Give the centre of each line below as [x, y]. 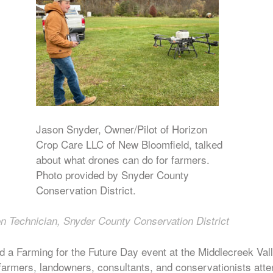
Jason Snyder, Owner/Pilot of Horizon [121, 129]
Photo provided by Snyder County [112, 175]
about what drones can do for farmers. [122, 159]
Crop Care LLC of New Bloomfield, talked [129, 144]
